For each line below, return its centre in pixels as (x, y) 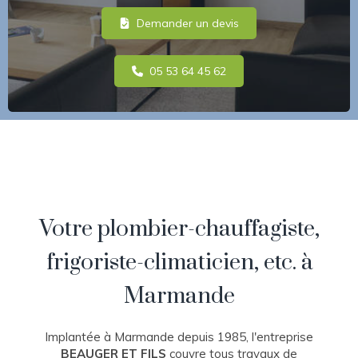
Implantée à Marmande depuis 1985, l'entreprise (179, 337)
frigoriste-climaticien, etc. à (179, 263)
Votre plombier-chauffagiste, (179, 229)
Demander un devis (188, 23)
